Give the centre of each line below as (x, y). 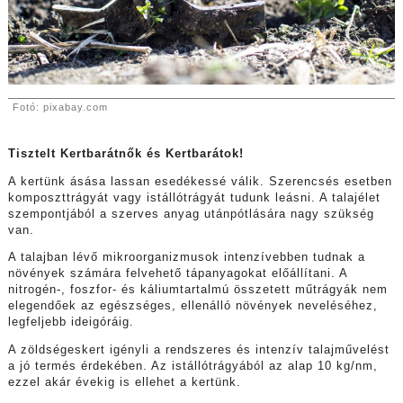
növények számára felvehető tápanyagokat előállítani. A (177, 274)
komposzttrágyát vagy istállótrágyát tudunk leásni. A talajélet (194, 197)
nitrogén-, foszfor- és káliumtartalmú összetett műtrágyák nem (197, 290)
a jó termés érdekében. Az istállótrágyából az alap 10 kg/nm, (193, 367)
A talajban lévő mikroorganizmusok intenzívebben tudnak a (186, 258)
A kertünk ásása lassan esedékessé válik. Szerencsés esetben (200, 181)
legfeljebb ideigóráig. (71, 322)
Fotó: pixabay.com (60, 107)
